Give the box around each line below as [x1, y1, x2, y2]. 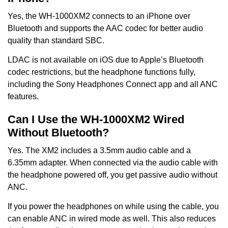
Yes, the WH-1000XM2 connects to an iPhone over [8, 11, 190, 20]
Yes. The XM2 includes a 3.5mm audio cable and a [8, 146, 191, 155]
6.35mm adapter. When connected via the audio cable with [8, 158, 218, 167]
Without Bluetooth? [8, 126, 109, 139]
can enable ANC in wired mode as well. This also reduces [8, 214, 216, 223]
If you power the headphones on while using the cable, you [8, 202, 219, 211]
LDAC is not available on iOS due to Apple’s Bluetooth [8, 55, 204, 65]
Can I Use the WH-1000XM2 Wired [8, 113, 184, 126]
